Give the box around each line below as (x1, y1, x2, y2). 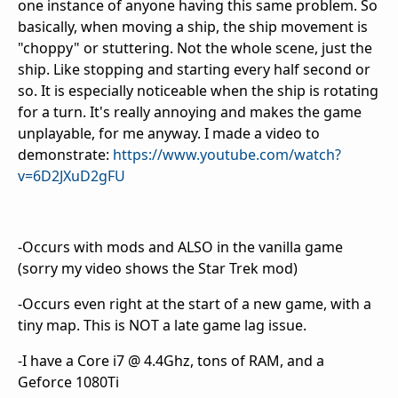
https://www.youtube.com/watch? (113, 145, 341, 165)
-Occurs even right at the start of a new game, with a (18, 294, 371, 314)
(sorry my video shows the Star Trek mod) (18, 259, 298, 279)
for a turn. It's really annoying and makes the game (18, 102, 362, 123)
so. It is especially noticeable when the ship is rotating (18, 81, 378, 101)
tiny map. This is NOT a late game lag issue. (18, 315, 306, 336)
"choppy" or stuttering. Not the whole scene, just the (18, 38, 372, 59)
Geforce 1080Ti (18, 372, 119, 393)
